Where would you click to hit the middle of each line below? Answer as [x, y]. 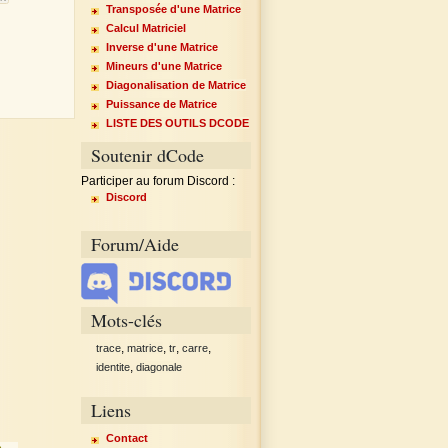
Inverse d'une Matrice [161, 46]
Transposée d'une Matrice [173, 8]
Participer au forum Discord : [158, 181]
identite [113, 366]
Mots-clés [126, 319]
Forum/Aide [135, 243]
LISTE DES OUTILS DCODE [177, 122]
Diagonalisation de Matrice [175, 84]
